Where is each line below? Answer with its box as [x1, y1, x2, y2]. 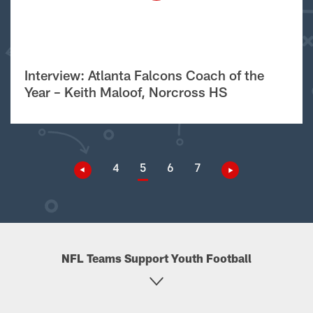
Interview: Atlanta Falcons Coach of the [24, 67, 264, 83]
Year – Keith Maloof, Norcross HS [24, 84, 227, 100]
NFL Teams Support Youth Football [61, 252, 252, 265]
